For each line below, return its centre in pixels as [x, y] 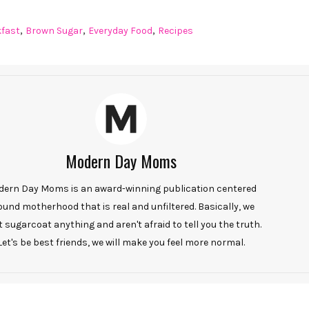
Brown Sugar [54, 30]
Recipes [176, 30]
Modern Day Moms [121, 160]
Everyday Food [120, 30]
